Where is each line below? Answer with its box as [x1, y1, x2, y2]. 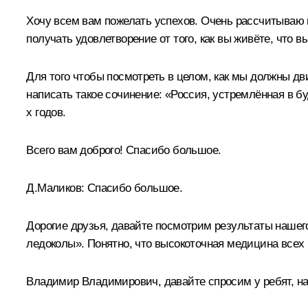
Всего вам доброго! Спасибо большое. [26, 143, 221, 157]
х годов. [26, 105, 66, 119]
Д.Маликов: [26, 181, 85, 195]
